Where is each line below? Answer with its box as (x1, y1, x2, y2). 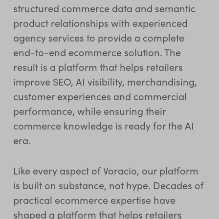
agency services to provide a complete (13, 30, 184, 44)
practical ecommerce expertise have (13, 193, 175, 206)
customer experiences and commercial (13, 89, 187, 103)
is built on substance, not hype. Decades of (13, 178, 204, 192)
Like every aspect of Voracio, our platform (13, 163, 198, 177)
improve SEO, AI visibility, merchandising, (13, 74, 197, 88)
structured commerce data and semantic (13, 1, 196, 15)
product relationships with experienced (13, 16, 188, 29)
